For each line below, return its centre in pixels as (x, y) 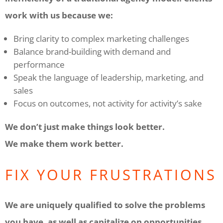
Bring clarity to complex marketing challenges (101, 38)
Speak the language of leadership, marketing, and (109, 77)
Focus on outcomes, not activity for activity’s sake (108, 103)
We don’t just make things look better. (85, 126)
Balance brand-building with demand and (92, 51)
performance (39, 64)
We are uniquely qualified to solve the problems (105, 205)
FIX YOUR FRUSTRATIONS (111, 174)
